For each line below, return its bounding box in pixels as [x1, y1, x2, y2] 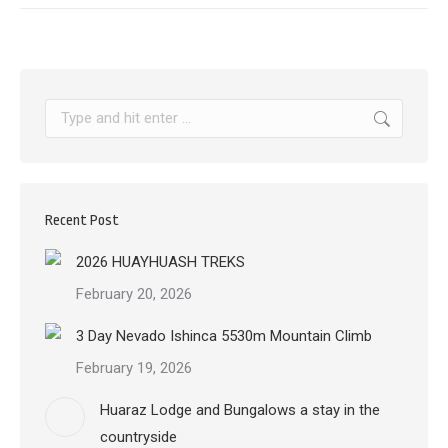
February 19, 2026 [76, 359, 192, 377]
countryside [100, 428, 177, 446]
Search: [45, 103, 94, 121]
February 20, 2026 [76, 285, 192, 303]
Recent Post [45, 212, 119, 229]
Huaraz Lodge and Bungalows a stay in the [100, 401, 380, 419]
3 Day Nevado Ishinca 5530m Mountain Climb [76, 327, 372, 345]
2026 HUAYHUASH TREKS [76, 253, 245, 271]
